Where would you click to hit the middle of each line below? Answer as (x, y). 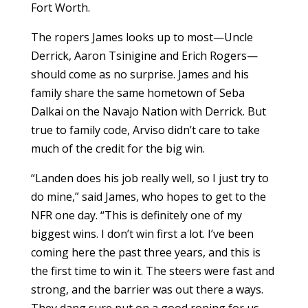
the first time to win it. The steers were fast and (152, 271)
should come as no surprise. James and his (140, 75)
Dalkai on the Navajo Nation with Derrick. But (148, 112)
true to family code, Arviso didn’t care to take (145, 130)
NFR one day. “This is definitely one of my (136, 216)
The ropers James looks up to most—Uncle (142, 37)
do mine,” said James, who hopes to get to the (148, 197)
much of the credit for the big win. (118, 149)
